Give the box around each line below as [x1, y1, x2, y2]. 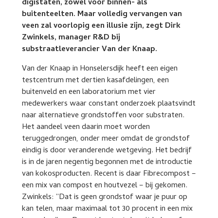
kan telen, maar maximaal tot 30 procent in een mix [21, 202, 193, 216]
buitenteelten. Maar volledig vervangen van [21, 8, 182, 21]
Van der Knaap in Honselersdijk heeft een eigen [21, 62, 178, 75]
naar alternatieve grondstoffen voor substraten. [21, 109, 184, 122]
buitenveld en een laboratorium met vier [21, 86, 156, 99]
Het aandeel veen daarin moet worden [21, 121, 150, 134]
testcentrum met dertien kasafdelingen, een [21, 74, 169, 87]
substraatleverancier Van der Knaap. [21, 43, 157, 56]
